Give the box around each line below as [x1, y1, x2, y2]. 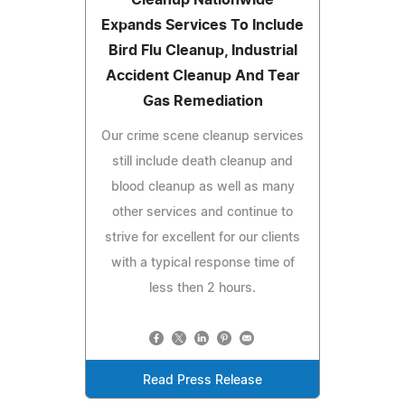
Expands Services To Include [101, 17, 304, 33]
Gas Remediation [142, 93, 263, 108]
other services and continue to [112, 205, 293, 219]
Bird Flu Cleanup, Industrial [108, 42, 297, 58]
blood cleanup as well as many [110, 180, 295, 193]
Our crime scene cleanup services [101, 129, 304, 143]
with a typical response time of [110, 256, 295, 269]
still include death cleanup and [112, 155, 293, 168]
